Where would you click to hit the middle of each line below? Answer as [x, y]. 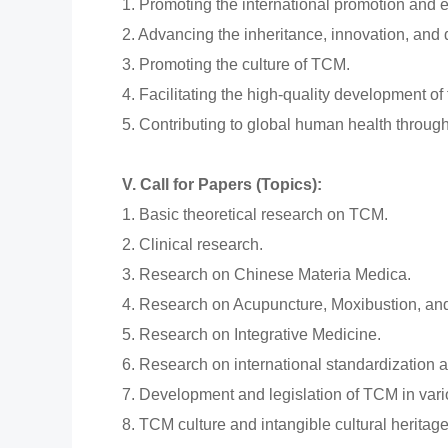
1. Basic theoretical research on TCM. [255, 215]
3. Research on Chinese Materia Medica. [266, 275]
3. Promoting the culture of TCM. [236, 65]
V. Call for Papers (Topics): [222, 185]
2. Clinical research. [192, 245]
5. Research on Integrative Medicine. [251, 335]
